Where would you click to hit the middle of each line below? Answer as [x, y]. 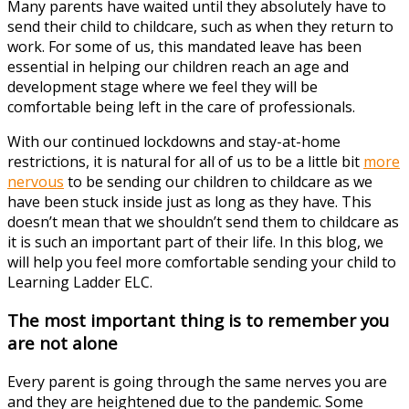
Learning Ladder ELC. [80, 282]
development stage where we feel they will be [163, 86]
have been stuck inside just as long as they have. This [189, 201]
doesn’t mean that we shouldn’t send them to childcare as [203, 221]
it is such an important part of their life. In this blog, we [195, 241]
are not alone [63, 343]
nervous [36, 181]
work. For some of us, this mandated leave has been [184, 46]
